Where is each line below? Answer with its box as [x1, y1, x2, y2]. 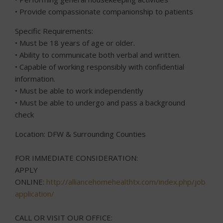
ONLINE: [15, 177, 46, 187]
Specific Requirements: [15, 26, 93, 36]
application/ [15, 189, 54, 199]
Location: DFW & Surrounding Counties [15, 129, 146, 139]
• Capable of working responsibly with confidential [15, 62, 184, 72]
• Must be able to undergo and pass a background [15, 98, 185, 108]
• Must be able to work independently [15, 86, 143, 96]
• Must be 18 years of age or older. [15, 38, 135, 48]
